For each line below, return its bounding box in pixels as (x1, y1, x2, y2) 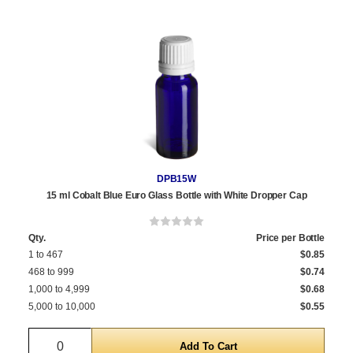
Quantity (60, 329, 106, 344)
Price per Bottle (255, 232, 325, 243)
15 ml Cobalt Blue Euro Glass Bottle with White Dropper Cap (46, 189, 307, 201)
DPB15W (156, 173, 197, 184)
